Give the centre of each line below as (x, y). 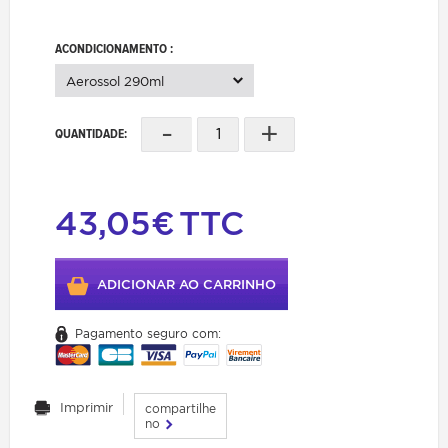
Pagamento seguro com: (148, 333)
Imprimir (86, 407)
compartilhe (180, 408)
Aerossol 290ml (115, 81)
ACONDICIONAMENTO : (115, 48)
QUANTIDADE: (91, 133)
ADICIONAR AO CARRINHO (186, 284)
